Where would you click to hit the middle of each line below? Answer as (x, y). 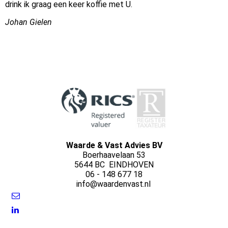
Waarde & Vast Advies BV (114, 145)
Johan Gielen (28, 22)
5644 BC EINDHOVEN (114, 165)
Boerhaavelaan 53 (114, 155)
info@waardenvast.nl (113, 184)
